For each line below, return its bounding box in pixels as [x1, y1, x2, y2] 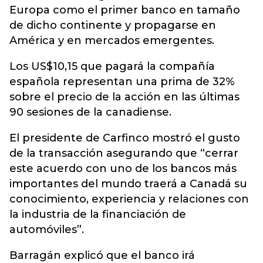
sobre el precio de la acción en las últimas [9, 90, 240, 103]
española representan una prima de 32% [9, 75, 235, 88]
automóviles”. [9, 223, 84, 236]
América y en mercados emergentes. [9, 34, 214, 47]
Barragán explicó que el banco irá [9, 249, 195, 262]
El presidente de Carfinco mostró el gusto [9, 131, 240, 144]
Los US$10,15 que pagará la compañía [9, 60, 215, 73]
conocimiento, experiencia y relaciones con [9, 193, 249, 205]
